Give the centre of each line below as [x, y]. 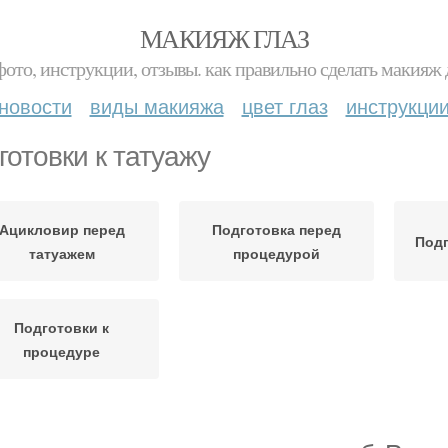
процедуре [61, 351]
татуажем [61, 253]
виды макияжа [156, 105]
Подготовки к [61, 327]
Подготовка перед [276, 229]
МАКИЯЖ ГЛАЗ [224, 38]
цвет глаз [284, 105]
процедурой [276, 253]
